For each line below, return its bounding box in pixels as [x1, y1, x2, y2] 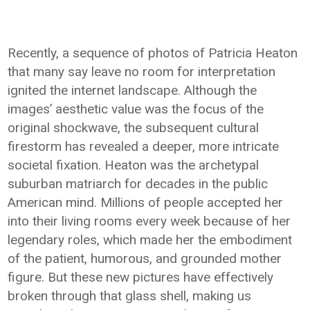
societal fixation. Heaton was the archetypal [8, 157, 259, 173]
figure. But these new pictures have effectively [8, 269, 274, 285]
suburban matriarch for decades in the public [8, 176, 268, 192]
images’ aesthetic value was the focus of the [8, 101, 264, 117]
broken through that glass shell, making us [8, 288, 252, 304]
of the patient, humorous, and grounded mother [8, 250, 282, 266]
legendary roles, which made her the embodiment [8, 232, 293, 248]
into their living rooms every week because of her [8, 213, 291, 229]
